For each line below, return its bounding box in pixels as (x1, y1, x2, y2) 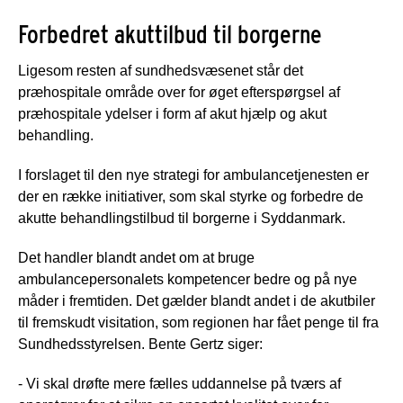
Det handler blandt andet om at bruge (18, 249, 255, 265)
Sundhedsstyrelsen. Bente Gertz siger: (18, 336, 263, 352)
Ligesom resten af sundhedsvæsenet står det (18, 62, 303, 78)
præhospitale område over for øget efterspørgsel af (18, 84, 340, 100)
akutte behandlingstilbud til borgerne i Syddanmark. (18, 210, 345, 226)
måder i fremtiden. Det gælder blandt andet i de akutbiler (18, 292, 375, 309)
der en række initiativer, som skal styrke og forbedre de (18, 188, 363, 204)
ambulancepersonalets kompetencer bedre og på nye (18, 271, 357, 287)
